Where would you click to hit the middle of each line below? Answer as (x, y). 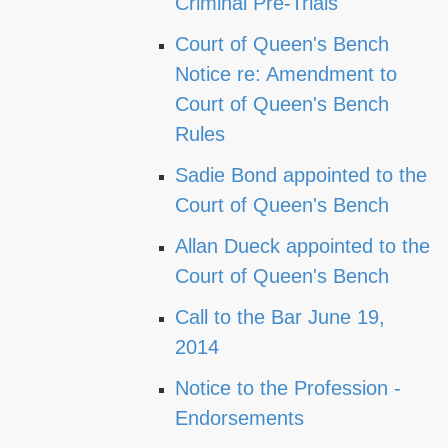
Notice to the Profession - (288, 388)
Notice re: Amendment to (286, 74)
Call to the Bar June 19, (280, 317)
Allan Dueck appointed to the (302, 246)
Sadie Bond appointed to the (301, 175)
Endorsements (239, 418)
